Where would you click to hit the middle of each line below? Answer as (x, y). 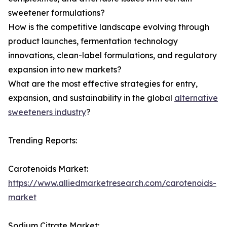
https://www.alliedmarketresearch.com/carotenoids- (112, 183)
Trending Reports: (43, 141)
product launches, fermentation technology (93, 41)
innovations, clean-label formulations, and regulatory (112, 55)
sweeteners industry (47, 112)
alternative (196, 98)
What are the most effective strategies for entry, (103, 84)
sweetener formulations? (56, 13)
